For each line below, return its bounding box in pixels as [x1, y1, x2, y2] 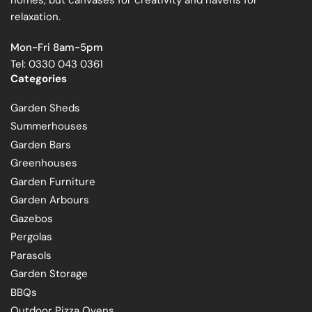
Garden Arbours [10, 193, 89, 208]
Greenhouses [10, 156, 77, 171]
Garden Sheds [10, 100, 80, 115]
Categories [10, 71, 67, 86]
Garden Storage [10, 267, 88, 281]
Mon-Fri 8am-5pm [10, 40, 103, 54]
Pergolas [10, 230, 52, 244]
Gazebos [10, 211, 53, 226]
